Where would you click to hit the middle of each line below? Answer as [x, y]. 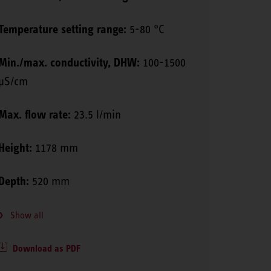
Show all [27, 215]
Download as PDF [46, 248]
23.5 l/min [96, 114]
